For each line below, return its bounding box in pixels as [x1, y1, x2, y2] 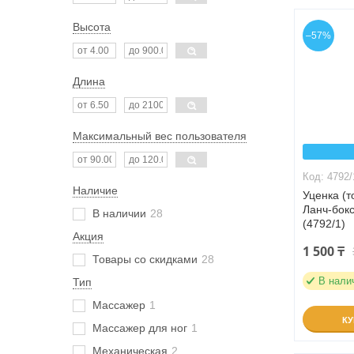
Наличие [73, 184, 118, 197]
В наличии [92, 207, 146, 220]
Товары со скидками [92, 253, 198, 265]
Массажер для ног [92, 322, 187, 334]
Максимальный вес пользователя [73, 130, 247, 142]
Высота [73, 21, 111, 33]
